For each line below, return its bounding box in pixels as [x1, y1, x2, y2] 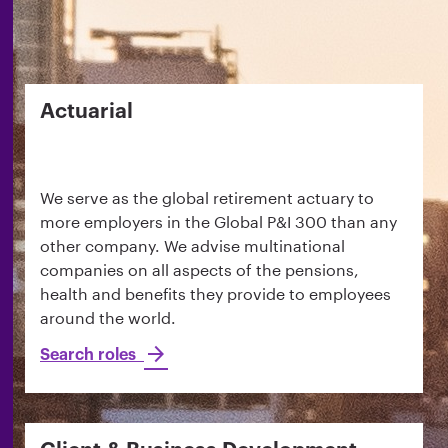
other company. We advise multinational [40, 236, 345, 256]
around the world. [40, 308, 176, 328]
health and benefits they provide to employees [40, 284, 391, 304]
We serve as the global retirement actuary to [40, 188, 374, 208]
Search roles [40, 346, 144, 363]
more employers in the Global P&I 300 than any [40, 212, 397, 232]
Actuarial [40, 101, 146, 123]
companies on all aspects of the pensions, [40, 260, 359, 280]
